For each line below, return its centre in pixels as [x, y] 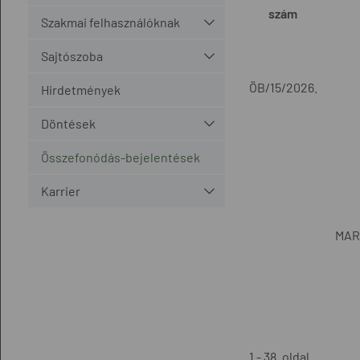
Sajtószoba [72, 55]
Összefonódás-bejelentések [120, 157]
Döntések [68, 123]
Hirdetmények [80, 89]
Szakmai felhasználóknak [110, 22]
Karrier [60, 190]
